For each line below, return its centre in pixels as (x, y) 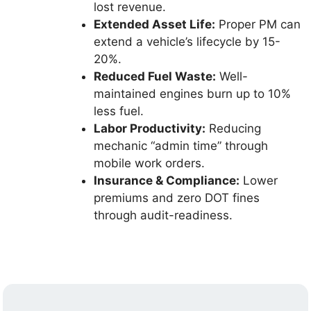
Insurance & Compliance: (167, 180)
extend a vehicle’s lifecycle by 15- (187, 42)
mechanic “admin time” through (181, 146)
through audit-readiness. (163, 215)
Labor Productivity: (150, 128)
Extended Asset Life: (155, 24)
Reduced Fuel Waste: (155, 76)
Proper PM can (258, 24)
